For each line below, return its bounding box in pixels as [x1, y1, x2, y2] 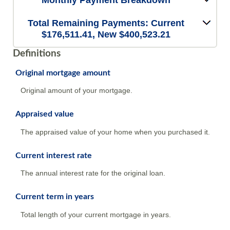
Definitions [13, 49, 61, 59]
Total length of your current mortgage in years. [21, 210, 171, 219]
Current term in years [15, 193, 94, 201]
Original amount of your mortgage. [21, 86, 132, 95]
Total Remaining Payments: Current [28, 18, 184, 28]
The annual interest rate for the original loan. [21, 169, 165, 178]
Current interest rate [15, 151, 92, 160]
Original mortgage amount [15, 69, 110, 77]
